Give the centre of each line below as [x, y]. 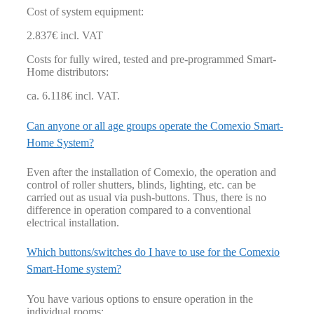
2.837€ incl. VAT [65, 36]
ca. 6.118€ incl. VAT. [73, 96]
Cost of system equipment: [85, 12]
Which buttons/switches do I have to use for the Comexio [153, 252]
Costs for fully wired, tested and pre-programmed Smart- [151, 60]
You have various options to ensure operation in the [140, 299]
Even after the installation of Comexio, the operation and [151, 172]
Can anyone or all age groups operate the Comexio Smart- [155, 125]
